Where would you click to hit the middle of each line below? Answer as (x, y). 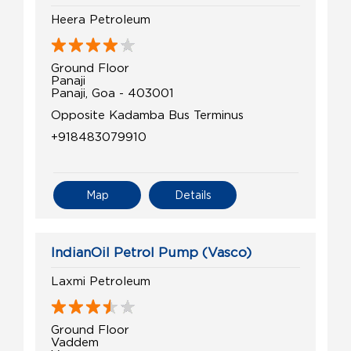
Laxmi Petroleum (101, 281)
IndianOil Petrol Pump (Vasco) (151, 253)
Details (193, 195)
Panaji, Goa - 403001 (112, 93)
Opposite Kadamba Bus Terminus (147, 115)
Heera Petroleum (101, 19)
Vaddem (75, 342)
